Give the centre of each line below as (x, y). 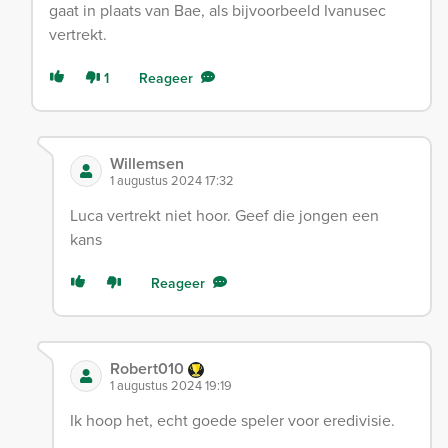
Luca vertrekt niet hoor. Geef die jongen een (224, 216)
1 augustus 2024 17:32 (171, 181)
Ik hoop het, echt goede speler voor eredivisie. (232, 421)
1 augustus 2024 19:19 (170, 386)
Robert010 (148, 369)
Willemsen (146, 164)
